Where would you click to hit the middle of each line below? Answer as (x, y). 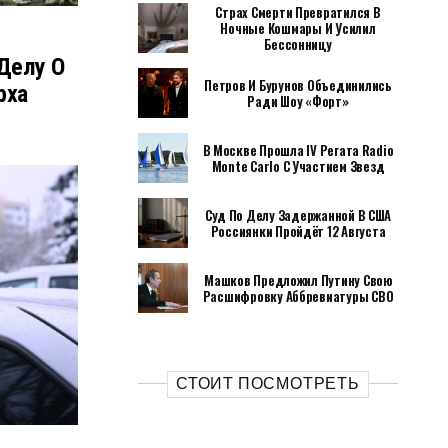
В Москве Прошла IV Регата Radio (298, 150)
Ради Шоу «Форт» (298, 101)
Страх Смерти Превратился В (298, 12)
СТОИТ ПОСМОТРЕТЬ (268, 383)
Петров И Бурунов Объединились (298, 85)
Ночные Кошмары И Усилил (298, 28)
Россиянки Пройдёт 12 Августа (298, 231)
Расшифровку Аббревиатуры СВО (298, 296)
